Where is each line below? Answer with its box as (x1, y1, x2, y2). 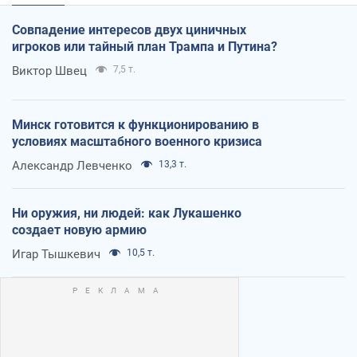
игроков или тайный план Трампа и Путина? (12, 39, 277, 55)
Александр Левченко (12, 159, 132, 174)
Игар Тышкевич (12, 247, 100, 262)
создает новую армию (12, 222, 147, 238)
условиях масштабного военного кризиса (12, 134, 262, 150)
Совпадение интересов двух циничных (12, 22, 246, 38)
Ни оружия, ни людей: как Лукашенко (12, 206, 241, 222)
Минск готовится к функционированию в (12, 117, 259, 133)
